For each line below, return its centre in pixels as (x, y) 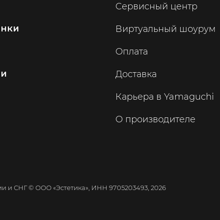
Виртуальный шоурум (166, 29)
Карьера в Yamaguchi (165, 97)
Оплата (132, 52)
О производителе (156, 120)
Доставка (136, 74)
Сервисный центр (157, 7)
